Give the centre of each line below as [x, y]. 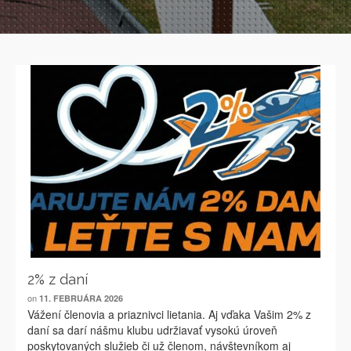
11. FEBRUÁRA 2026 [81, 298]
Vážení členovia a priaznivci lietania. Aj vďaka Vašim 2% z [169, 314]
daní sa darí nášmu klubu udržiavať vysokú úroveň [152, 330]
